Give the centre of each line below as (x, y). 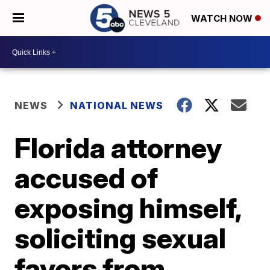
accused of (86, 178)
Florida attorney (118, 148)
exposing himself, (128, 208)
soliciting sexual (121, 238)
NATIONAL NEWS (117, 105)
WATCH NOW (223, 19)
